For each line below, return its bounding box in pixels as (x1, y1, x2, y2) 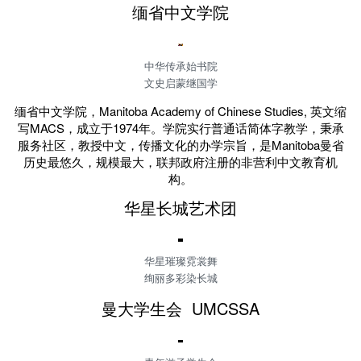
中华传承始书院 (143, 58, 218, 73)
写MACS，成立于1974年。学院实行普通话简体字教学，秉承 (17, 118, 344, 136)
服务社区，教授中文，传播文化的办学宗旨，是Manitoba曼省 (17, 135, 344, 153)
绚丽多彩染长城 (143, 271, 218, 286)
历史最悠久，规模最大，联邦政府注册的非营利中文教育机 (23, 152, 338, 170)
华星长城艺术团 (124, 195, 237, 219)
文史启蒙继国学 (143, 75, 218, 90)
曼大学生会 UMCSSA (102, 297, 259, 321)
